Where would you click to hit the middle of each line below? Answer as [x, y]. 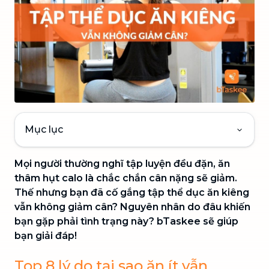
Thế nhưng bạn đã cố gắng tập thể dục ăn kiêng [132, 192]
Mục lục [44, 129]
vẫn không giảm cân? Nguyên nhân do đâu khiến [132, 207]
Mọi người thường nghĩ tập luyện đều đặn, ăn [122, 163]
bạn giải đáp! [46, 235]
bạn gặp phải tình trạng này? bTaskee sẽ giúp [126, 221]
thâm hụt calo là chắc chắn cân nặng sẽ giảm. [126, 178]
